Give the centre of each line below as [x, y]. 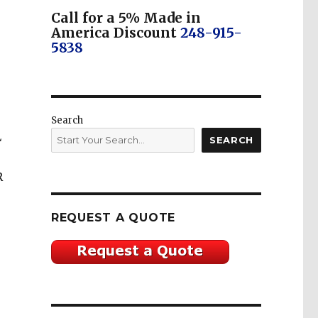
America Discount [115, 33]
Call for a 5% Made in [126, 18]
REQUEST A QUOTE [113, 218]
